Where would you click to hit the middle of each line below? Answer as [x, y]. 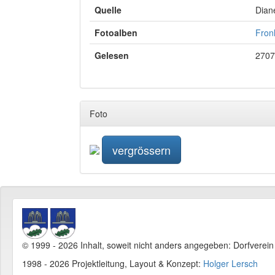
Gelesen [112, 55]
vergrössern [141, 150]
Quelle [108, 10]
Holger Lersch [230, 263]
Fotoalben [116, 33]
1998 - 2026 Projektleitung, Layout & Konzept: [113, 263]
